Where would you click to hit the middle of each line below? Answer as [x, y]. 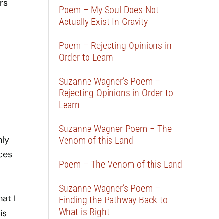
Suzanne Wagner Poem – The [115, 129]
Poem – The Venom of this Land [121, 164]
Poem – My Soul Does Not [109, 10]
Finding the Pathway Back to [113, 200]
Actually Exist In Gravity [103, 22]
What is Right [84, 212]
